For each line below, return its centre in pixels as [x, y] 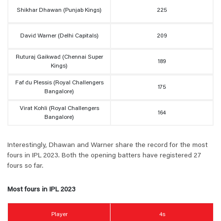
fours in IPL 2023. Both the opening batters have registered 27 [104, 156]
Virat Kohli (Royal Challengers [59, 109]
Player [59, 214]
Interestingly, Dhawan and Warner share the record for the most [108, 146]
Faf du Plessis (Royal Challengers [59, 83]
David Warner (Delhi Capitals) [59, 36]
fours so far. [25, 166]
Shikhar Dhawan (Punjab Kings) [59, 11]
